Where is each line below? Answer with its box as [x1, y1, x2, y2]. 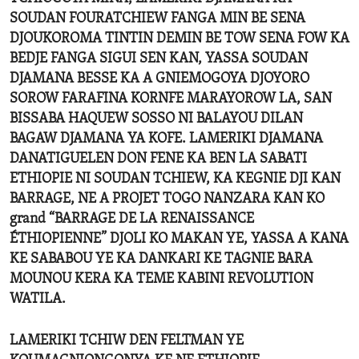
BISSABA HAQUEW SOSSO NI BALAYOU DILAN [10, 111, 303, 127]
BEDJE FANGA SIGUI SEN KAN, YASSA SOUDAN [10, 51, 308, 67]
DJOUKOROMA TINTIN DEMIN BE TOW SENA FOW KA [10, 31, 349, 47]
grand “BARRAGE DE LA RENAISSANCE [10, 212, 254, 228]
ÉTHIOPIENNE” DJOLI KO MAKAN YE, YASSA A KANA [10, 232, 349, 248]
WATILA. [10, 292, 66, 308]
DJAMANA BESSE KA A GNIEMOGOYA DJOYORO [10, 71, 309, 87]
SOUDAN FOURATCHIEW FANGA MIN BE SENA [10, 11, 305, 27]
